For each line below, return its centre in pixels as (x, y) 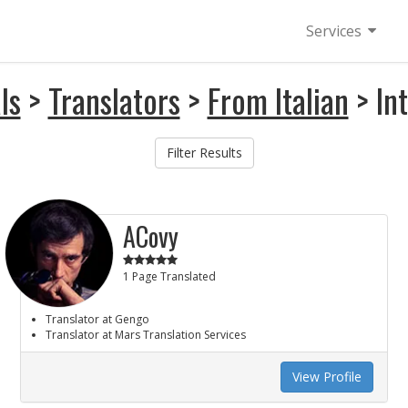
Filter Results (204, 153)
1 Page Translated (169, 276)
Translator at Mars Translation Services (146, 335)
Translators (114, 100)
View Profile (327, 377)
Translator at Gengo (97, 319)
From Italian (278, 100)
